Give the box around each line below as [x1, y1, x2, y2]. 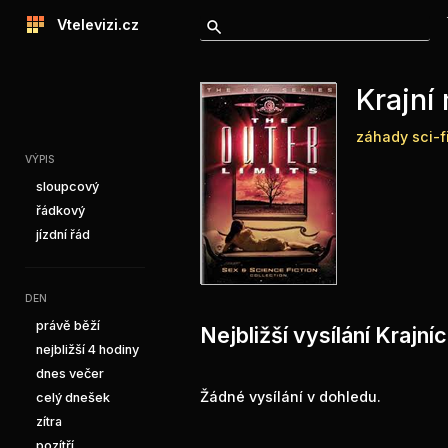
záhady [356, 128, 408, 145]
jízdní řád [36, 227, 90, 242]
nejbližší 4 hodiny [36, 342, 139, 357]
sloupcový [36, 179, 99, 194]
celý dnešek [36, 390, 110, 405]
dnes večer [36, 366, 104, 381]
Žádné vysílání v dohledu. [200, 388, 381, 405]
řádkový [36, 203, 85, 218]
